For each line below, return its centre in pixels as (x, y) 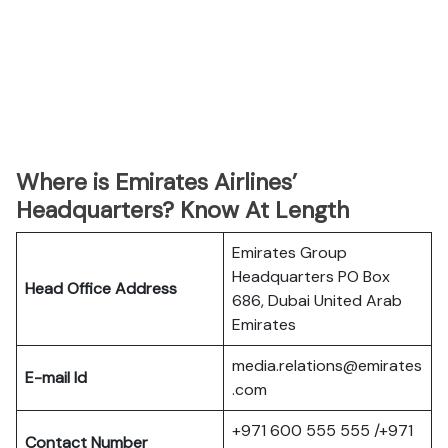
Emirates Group (289, 252)
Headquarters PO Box (311, 276)
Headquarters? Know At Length (182, 210)
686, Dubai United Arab (317, 300)
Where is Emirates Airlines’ (156, 182)
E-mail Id (56, 377)
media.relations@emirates (327, 365)
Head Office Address (101, 288)
